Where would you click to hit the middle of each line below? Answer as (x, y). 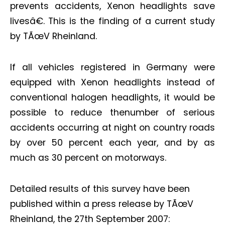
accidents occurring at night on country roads (113, 128)
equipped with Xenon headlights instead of (113, 82)
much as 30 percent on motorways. (88, 158)
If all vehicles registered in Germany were (113, 67)
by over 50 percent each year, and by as (113, 143)
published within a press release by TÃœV (102, 204)
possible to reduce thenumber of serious (113, 113)
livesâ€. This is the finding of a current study (113, 21)
